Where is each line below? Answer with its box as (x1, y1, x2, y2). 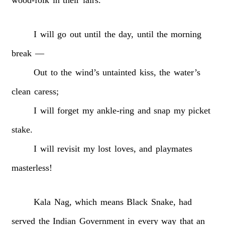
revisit (57, 143, 80, 154)
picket (188, 105, 210, 116)
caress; (34, 86, 59, 96)
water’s (173, 67, 200, 77)
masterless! (12, 162, 53, 173)
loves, (114, 143, 136, 154)
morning (171, 29, 202, 39)
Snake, (151, 196, 176, 207)
